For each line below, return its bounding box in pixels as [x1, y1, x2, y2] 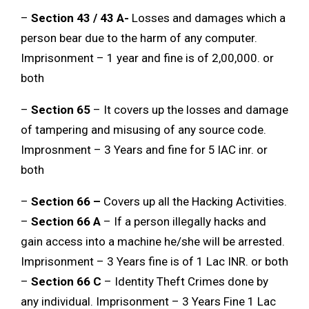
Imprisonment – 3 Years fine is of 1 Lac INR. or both [21, 255, 288, 269]
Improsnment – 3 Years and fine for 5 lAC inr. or [21, 143, 268, 157]
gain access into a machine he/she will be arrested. [21, 235, 285, 249]
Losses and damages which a [129, 11, 286, 26]
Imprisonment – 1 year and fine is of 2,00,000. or [21, 51, 274, 66]
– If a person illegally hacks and [101, 215, 266, 229]
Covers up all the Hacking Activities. [101, 195, 287, 209]
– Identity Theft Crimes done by [101, 275, 268, 289]
